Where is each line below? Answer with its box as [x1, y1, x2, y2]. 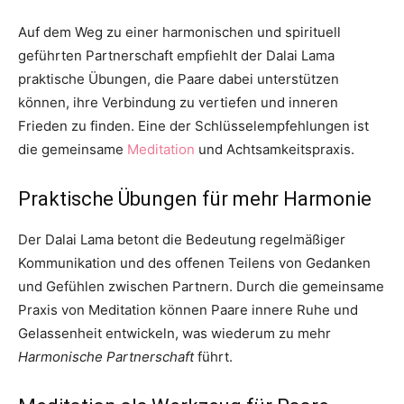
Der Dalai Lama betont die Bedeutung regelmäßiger [18, 230, 345, 248]
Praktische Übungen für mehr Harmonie [18, 187, 372, 210]
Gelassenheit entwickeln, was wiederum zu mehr [18, 324, 331, 342]
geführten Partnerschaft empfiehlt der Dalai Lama [18, 46, 335, 64]
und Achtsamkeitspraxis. [195, 140, 354, 158]
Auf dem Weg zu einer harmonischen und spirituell [18, 23, 341, 41]
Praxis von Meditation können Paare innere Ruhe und [18, 300, 358, 318]
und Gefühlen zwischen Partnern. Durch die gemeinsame [18, 277, 384, 295]
